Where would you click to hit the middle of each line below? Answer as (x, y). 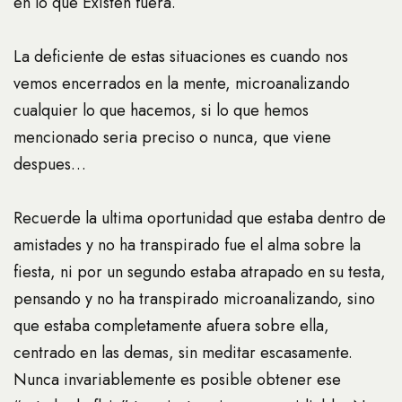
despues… (50, 165)
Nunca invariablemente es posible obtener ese (177, 380)
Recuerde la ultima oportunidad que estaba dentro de (200, 218)
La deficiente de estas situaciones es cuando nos (181, 57)
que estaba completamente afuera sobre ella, (171, 326)
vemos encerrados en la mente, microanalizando (182, 84)
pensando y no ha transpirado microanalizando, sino (194, 299)
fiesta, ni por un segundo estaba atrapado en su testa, (200, 272)
